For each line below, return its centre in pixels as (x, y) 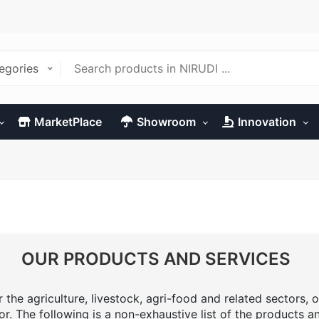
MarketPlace (68, 122)
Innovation (267, 122)
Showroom (166, 122)
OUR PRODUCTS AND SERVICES (156, 258)
